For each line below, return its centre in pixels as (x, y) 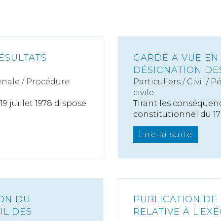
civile (144, 92)
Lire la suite (166, 134)
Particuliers (157, 82)
